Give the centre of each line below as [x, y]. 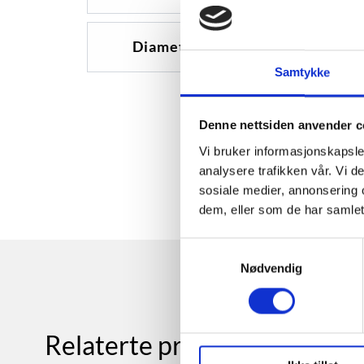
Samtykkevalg [219, 247]
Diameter [167, 47]
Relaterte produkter [160, 345]
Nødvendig [271, 268]
